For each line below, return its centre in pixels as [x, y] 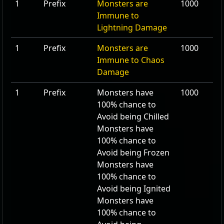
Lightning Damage [132, 27]
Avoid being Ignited [134, 188]
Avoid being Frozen [133, 152]
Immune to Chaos [131, 60]
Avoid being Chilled [133, 116]
